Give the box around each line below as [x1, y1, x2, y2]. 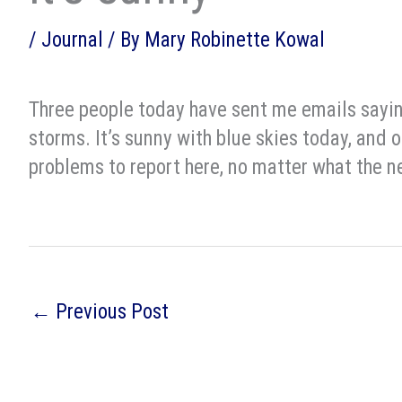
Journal [41, 28, 103, 52]
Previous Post [51, 300, 169, 325]
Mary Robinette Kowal [144, 28, 325, 52]
